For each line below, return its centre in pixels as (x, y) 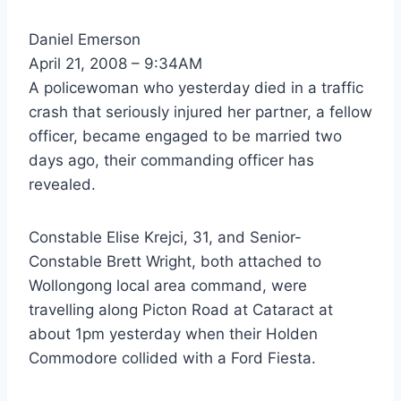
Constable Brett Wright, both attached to (175, 261)
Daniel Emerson (85, 39)
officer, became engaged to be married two (185, 136)
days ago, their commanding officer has (171, 160)
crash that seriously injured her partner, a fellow (200, 111)
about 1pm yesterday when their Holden (173, 333)
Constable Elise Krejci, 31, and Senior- (165, 237)
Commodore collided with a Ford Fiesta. (172, 358)
